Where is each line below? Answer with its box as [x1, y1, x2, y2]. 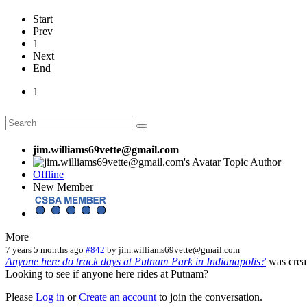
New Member [33, 180, 93, 193]
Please [5, 291, 36, 303]
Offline [33, 168, 64, 180]
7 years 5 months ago [5, 244, 84, 255]
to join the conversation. [156, 291, 262, 303]
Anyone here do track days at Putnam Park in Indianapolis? [5, 255, 266, 267]
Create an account [79, 291, 156, 303]
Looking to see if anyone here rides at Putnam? [5, 267, 208, 280]
